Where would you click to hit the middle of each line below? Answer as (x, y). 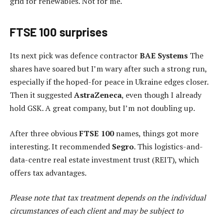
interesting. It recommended (61, 146)
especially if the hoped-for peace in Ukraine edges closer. (109, 82)
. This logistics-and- (168, 146)
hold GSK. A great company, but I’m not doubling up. (102, 108)
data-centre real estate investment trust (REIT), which (104, 159)
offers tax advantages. (48, 173)
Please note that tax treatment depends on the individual (108, 198)
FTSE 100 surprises (59, 32)
